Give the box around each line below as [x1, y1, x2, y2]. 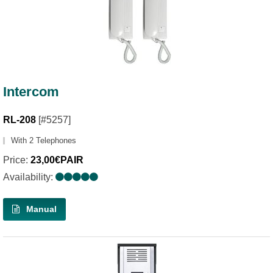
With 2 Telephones [11, 135, 76, 145]
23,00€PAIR [30, 154, 83, 165]
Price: [3, 154, 30, 165]
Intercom [3, 83, 59, 99]
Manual [24, 204, 57, 214]
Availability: [3, 171, 55, 182]
